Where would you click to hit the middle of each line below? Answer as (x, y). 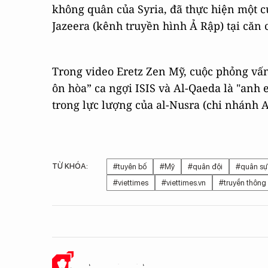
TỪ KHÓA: (70, 166)
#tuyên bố (130, 167)
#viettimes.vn (184, 183)
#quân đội (205, 167)
